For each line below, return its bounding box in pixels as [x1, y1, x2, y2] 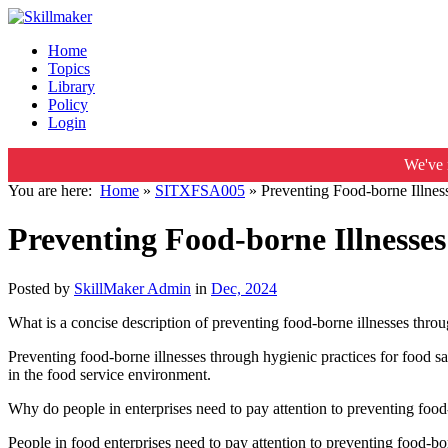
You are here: [8, 182, 100, 199]
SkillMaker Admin [74, 279, 191, 297]
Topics [48, 60, 90, 77]
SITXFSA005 [155, 182, 245, 199]
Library [48, 78, 95, 95]
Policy [48, 96, 88, 113]
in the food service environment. [8, 365, 211, 383]
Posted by [8, 279, 74, 297]
